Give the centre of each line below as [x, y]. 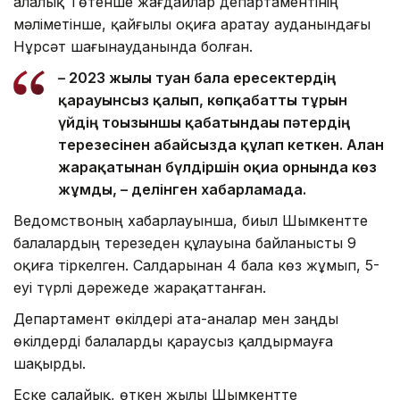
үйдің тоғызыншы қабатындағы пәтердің [204, 123]
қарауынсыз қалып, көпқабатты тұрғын [203, 100]
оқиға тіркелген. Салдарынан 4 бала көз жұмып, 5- [196, 266]
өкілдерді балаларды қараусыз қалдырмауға [173, 342]
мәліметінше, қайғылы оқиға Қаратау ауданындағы [192, 25]
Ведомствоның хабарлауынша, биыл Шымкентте [191, 221]
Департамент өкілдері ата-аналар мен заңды [176, 319]
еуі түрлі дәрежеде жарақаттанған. [140, 288]
